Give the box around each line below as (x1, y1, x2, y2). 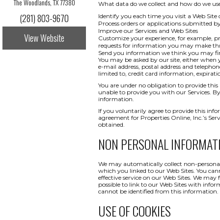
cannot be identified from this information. (98, 188, 219, 195)
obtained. (98, 121, 125, 128)
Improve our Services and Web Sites (98, 27, 198, 34)
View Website (24, 31, 64, 44)
